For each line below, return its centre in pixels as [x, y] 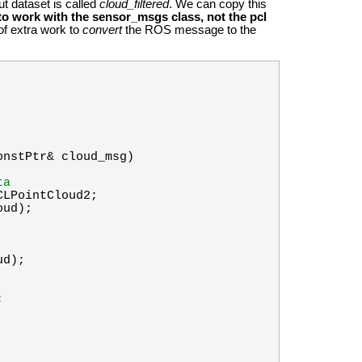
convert [102, 29]
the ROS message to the [189, 29]
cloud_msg [94, 157]
